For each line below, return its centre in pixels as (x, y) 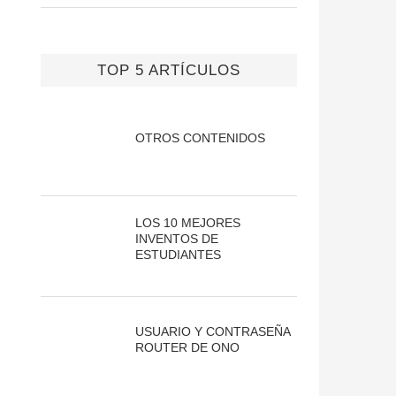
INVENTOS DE (176, 239)
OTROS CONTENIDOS (200, 138)
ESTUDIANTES (178, 255)
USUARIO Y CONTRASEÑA (212, 332)
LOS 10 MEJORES (187, 223)
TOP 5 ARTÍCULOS (169, 71)
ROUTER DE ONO (187, 348)
